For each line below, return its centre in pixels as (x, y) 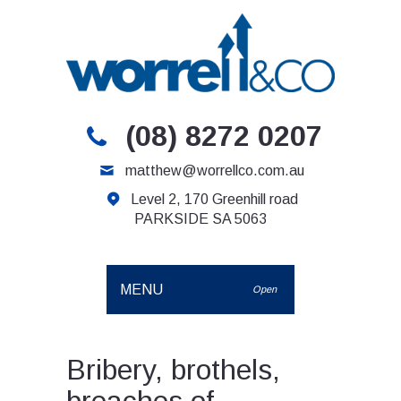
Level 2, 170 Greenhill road (215, 199)
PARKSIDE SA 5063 (200, 218)
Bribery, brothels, (173, 369)
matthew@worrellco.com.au (214, 170)
